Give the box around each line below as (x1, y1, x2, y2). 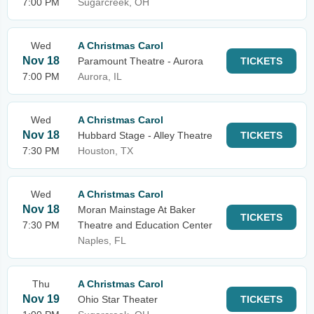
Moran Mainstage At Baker (78, 204, 196, 215)
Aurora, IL (78, 71, 122, 82)
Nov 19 (22, 293, 60, 305)
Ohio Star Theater (78, 294, 158, 305)
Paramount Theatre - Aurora (78, 55, 203, 67)
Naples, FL (78, 235, 126, 246)
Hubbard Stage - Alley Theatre (78, 130, 212, 141)
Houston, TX (78, 145, 133, 156)
